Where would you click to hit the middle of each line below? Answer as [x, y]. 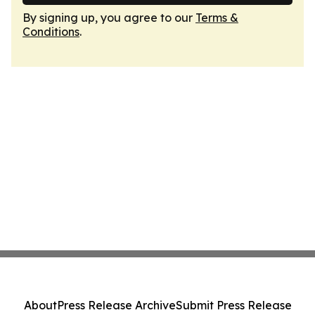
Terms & [217, 18]
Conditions [51, 32]
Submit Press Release [233, 305]
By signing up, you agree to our [109, 18]
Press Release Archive [116, 305]
